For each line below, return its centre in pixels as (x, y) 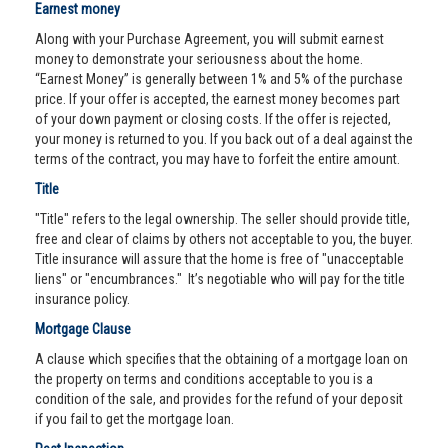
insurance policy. (82, 299)
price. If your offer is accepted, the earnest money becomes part (217, 99)
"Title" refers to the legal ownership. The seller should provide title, (222, 219)
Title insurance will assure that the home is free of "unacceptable (219, 259)
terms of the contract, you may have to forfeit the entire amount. (217, 159)
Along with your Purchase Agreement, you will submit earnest (209, 39)
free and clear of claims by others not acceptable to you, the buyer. (224, 239)
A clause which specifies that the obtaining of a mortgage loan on (221, 359)
